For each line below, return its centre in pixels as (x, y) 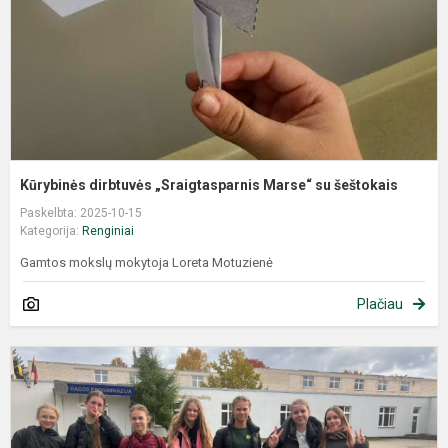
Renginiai (108, 230)
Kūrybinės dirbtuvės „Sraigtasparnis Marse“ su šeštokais (209, 184)
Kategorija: (51, 230)
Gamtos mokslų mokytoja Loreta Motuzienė (146, 262)
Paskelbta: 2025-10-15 (81, 212)
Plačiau (380, 303)
